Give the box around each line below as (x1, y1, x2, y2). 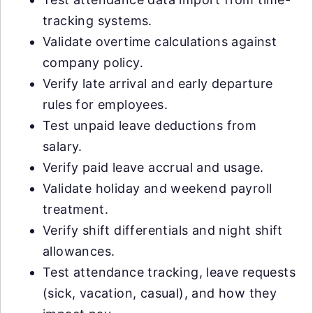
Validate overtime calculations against (43, 34, 277, 49)
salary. (43, 138, 82, 154)
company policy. (43, 54, 143, 70)
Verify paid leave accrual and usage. (43, 159, 264, 175)
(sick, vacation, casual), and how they (43, 285, 277, 300)
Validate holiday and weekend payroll (43, 180, 272, 196)
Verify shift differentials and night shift (43, 222, 283, 238)
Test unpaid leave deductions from (43, 117, 257, 133)
